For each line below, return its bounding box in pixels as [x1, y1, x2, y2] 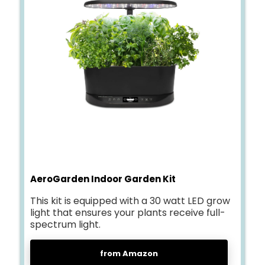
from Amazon [100, 248, 158, 259]
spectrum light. [30, 218, 101, 231]
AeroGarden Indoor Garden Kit [30, 173, 176, 185]
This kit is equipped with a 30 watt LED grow [30, 194, 230, 208]
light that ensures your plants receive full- [30, 206, 225, 219]
